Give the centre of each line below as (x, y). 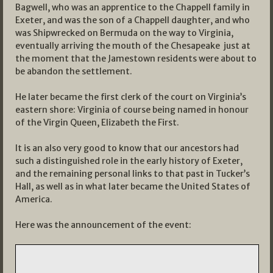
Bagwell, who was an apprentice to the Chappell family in (133, 7)
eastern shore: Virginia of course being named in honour (132, 109)
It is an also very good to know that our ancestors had (127, 148)
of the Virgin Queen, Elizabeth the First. (97, 122)
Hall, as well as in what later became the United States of (133, 186)
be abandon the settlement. (74, 71)
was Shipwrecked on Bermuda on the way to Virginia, (124, 33)
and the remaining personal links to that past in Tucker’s (133, 173)
